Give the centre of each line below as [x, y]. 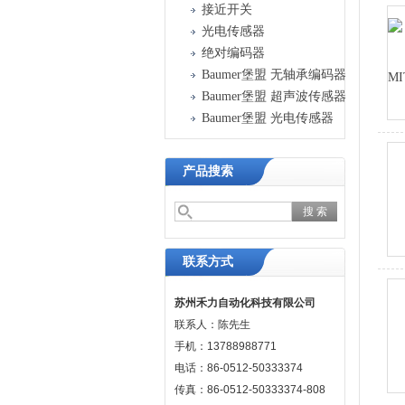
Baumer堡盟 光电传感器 [268, 118]
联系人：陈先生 [212, 325]
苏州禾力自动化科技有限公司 [245, 303]
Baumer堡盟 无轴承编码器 [274, 75]
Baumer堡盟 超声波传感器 [274, 96]
